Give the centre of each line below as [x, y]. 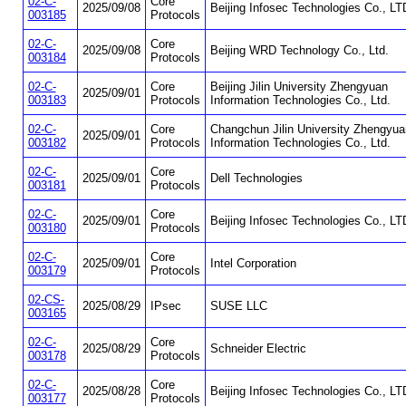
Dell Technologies [256, 179]
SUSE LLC [238, 306]
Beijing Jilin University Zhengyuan [299, 87]
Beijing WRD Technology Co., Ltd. [299, 51]
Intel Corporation [253, 264]
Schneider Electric [258, 349]
